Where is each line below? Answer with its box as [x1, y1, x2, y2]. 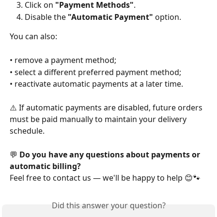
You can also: [10, 31, 57, 42]
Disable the [25, 11, 68, 22]
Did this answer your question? [51, 200, 166, 211]
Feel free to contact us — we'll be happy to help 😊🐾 [10, 172, 201, 183]
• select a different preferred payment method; [10, 66, 181, 77]
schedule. [10, 125, 45, 137]
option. [153, 11, 181, 22]
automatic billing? [10, 160, 81, 171]
